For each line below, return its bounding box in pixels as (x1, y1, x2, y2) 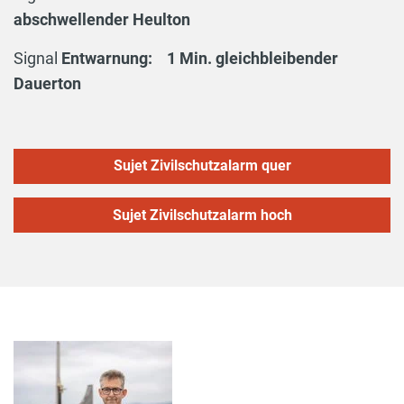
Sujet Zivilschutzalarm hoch (112, 206, 292, 224)
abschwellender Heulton (14, 9, 194, 29)
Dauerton (14, 73, 85, 93)
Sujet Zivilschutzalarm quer (113, 157, 291, 175)
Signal (14, 48, 61, 68)
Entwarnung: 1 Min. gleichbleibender (61, 48, 338, 68)
